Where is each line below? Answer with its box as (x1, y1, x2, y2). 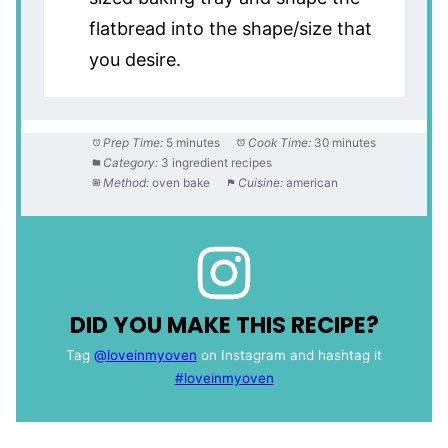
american (286, 175, 339, 191)
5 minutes (166, 135, 221, 151)
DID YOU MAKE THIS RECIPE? (69, 308, 379, 341)
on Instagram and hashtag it (197, 347, 382, 364)
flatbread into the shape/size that (88, 17, 372, 39)
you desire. (88, 48, 181, 70)
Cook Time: (248, 135, 312, 151)
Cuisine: (238, 175, 284, 191)
